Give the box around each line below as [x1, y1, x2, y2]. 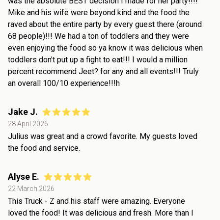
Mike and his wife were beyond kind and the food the [8, 8, 190, 18]
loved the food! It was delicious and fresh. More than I [8, 208, 193, 218]
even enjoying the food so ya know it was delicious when [8, 43, 203, 53]
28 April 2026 [8, 120, 48, 128]
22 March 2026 [8, 185, 55, 193]
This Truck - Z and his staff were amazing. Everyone [8, 196, 185, 206]
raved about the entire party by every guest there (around [8, 20, 202, 29]
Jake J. [8, 107, 38, 117]
